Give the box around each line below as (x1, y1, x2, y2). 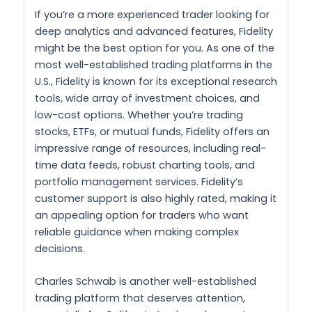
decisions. (35, 241, 85, 256)
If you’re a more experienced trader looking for (35, 7, 270, 22)
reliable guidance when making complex (35, 224, 239, 239)
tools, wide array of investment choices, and (35, 91, 260, 105)
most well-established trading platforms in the (35, 57, 272, 72)
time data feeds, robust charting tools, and (35, 157, 255, 172)
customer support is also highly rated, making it (35, 191, 276, 205)
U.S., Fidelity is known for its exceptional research (35, 74, 277, 88)
